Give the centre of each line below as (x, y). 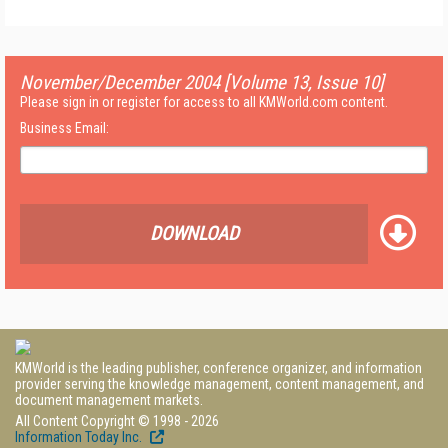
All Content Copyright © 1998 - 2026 (117, 421)
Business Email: (64, 128)
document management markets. (109, 400)
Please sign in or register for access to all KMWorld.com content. (204, 102)
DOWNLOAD (194, 233)
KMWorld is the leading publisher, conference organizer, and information (218, 368)
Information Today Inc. (80, 437)
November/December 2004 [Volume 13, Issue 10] (202, 82)
